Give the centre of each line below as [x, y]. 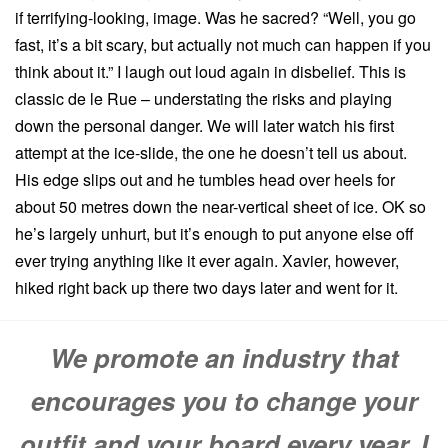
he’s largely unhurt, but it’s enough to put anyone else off [214, 233]
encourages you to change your [224, 400]
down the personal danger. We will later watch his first [204, 125]
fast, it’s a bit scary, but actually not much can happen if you [223, 44]
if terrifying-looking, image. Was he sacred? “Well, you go [215, 17]
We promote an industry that [224, 357]
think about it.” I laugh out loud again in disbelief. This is [210, 71]
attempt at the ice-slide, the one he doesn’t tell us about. [211, 152]
